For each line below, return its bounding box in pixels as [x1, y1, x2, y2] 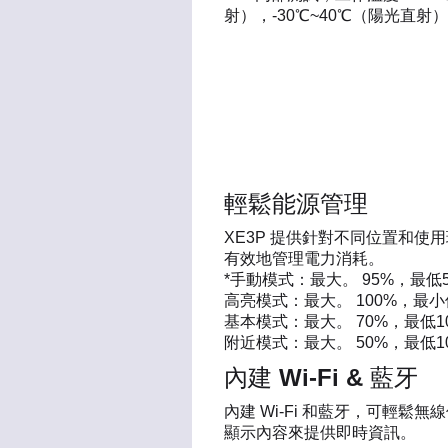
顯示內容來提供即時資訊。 [224, 424, 416, 442]
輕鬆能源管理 [224, 190, 368, 218]
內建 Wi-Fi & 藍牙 [224, 364, 418, 392]
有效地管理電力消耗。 [224, 250, 384, 268]
